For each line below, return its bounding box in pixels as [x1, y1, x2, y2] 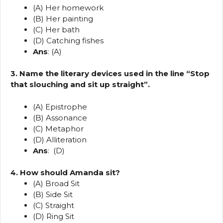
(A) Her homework [33, 2, 104, 12]
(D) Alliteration [33, 134, 87, 144]
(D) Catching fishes [33, 35, 104, 45]
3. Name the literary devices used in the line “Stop [10, 69, 210, 79]
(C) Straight [33, 201, 74, 211]
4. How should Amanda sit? [10, 168, 120, 178]
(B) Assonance [33, 112, 87, 122]
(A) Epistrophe [33, 102, 87, 111]
